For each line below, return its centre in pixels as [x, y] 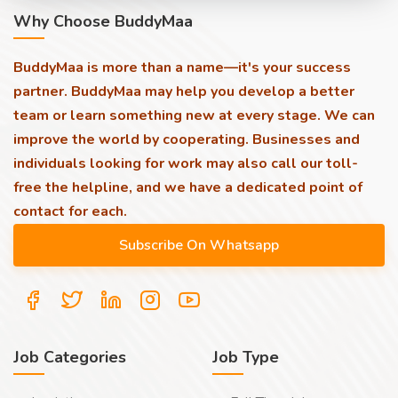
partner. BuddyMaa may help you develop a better [184, 92]
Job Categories [70, 357]
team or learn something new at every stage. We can [194, 115]
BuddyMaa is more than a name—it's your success [182, 68]
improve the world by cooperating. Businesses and [187, 139]
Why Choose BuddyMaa [103, 21]
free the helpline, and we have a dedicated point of [188, 187]
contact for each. [70, 211]
